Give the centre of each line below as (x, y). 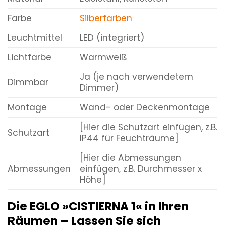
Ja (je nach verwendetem (136, 77)
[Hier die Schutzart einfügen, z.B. (148, 127)
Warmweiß (103, 57)
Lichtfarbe (29, 57)
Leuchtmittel (35, 37)
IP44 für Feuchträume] (129, 138)
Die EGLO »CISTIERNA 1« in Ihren (98, 206)
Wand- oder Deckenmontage (145, 107)
